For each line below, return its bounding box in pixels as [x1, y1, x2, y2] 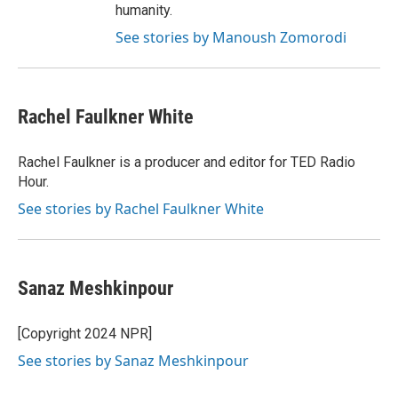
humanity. [115, 2, 172, 19]
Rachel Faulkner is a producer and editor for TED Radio [18, 154, 355, 171]
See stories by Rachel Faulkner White [18, 199, 264, 219]
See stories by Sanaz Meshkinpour [18, 351, 249, 370]
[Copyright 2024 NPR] [18, 325, 152, 342]
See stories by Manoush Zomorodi [115, 28, 346, 47]
